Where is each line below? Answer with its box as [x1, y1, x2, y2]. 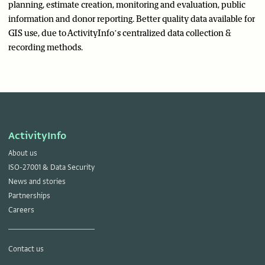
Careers [8, 205, 34, 215]
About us [8, 148, 37, 158]
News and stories [8, 176, 66, 186]
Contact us [8, 244, 44, 254]
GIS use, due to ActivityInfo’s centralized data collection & [8, 28, 231, 38]
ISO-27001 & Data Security [8, 162, 95, 172]
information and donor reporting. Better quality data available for [8, 14, 255, 24]
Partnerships [8, 190, 50, 201]
